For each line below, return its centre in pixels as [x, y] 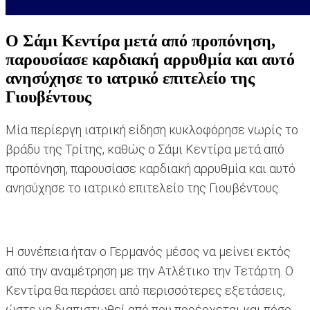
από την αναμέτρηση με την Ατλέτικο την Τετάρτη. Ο [149, 271]
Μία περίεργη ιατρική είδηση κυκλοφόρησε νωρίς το [152, 130]
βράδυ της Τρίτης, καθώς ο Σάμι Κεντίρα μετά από [145, 149]
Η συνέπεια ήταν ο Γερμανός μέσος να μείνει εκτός [148, 252]
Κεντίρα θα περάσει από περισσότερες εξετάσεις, [145, 291]
